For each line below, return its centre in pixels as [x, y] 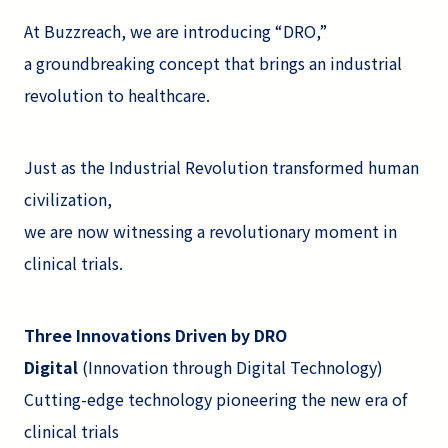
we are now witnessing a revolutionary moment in [210, 230]
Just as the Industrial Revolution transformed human [221, 166]
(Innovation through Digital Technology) [232, 366]
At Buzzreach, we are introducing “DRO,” [175, 30]
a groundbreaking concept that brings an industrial [213, 62]
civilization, [68, 198]
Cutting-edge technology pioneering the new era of [215, 398]
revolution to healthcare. [117, 94]
